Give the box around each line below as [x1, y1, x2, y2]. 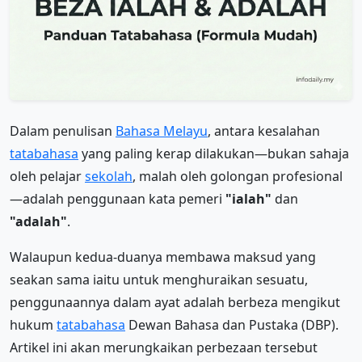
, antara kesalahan [208, 122, 320, 141]
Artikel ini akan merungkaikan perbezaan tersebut [10, 339, 318, 357]
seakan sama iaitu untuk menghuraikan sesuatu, [10, 271, 308, 289]
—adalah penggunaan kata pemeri [10, 190, 225, 208]
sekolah [85, 167, 133, 186]
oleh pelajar [10, 167, 85, 186]
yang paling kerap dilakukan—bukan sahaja [78, 145, 349, 163]
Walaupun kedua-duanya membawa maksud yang [10, 248, 316, 267]
